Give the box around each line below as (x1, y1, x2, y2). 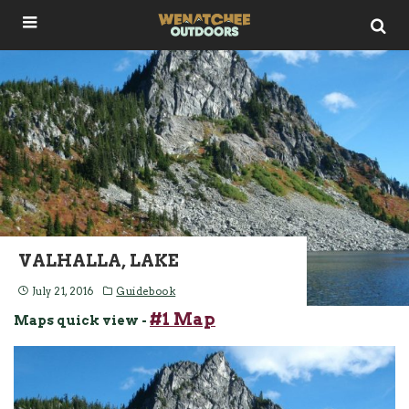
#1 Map (150, 309, 215, 329)
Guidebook (116, 285, 176, 298)
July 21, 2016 (31, 285, 94, 298)
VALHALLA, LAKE (18, 251, 179, 270)
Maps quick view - (14, 313, 150, 328)
